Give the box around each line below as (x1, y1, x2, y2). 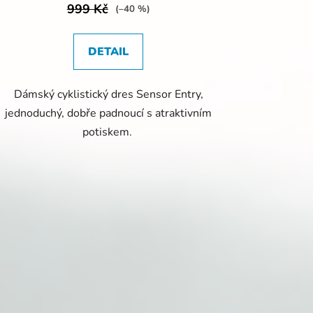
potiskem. (82, 124, 135, 140)
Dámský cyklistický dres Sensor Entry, (13, 86, 203, 102)
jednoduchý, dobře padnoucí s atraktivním (5, 105, 212, 121)
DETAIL (88, 43, 129, 59)
